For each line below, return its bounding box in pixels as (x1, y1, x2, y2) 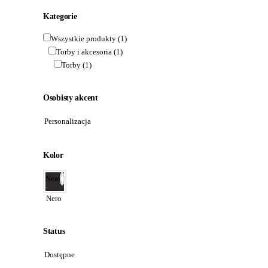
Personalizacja (44, 117, 91, 126)
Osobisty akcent (43, 93, 98, 102)
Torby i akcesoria (56, 47, 112, 56)
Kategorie (43, 12, 77, 21)
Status (43, 227, 65, 236)
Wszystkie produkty (51, 34, 116, 43)
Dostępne (44, 250, 75, 259)
